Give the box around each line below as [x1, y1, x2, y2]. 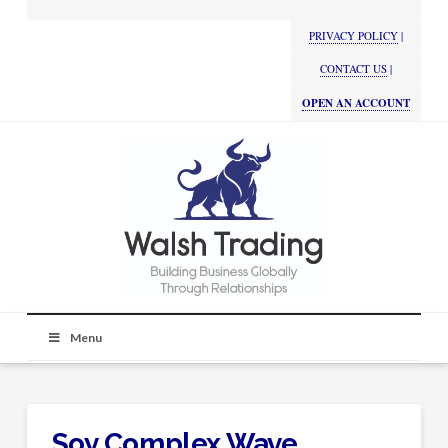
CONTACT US [320, 61, 388, 77]
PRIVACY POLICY [309, 27, 399, 43]
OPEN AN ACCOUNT [302, 95, 411, 112]
